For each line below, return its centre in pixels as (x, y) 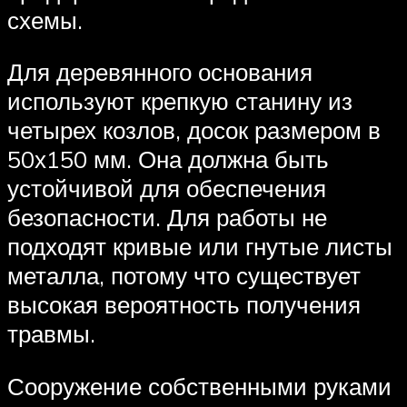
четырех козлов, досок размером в (194, 130)
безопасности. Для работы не (167, 218)
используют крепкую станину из (180, 101)
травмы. (51, 334)
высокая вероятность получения (184, 305)
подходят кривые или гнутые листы (200, 247)
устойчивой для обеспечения (167, 189)
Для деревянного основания (160, 72)
